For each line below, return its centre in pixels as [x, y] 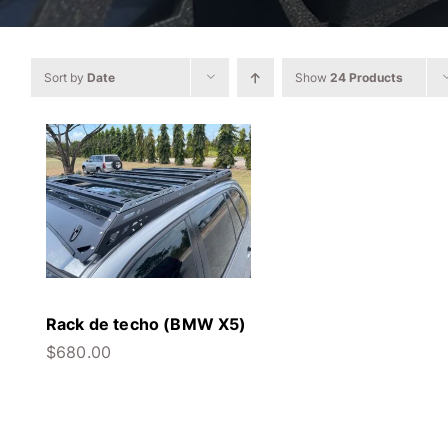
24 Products [366, 78]
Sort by [65, 78]
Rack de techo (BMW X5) [146, 323]
